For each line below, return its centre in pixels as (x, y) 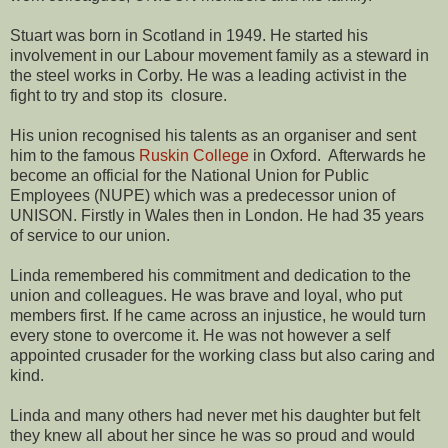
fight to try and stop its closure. (118, 95)
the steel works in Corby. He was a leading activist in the (208, 75)
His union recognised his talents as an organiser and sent (213, 135)
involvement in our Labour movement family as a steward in (219, 55)
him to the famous (74, 155)
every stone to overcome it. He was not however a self (200, 335)
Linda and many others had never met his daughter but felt (215, 415)
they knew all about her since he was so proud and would (212, 435)
